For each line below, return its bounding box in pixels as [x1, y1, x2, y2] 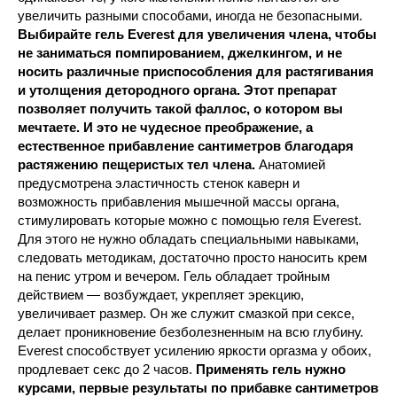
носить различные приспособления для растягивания [18, 64, 374, 79]
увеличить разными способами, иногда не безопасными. [18, 8, 362, 23]
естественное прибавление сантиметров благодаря [18, 138, 354, 153]
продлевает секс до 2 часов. [18, 362, 196, 377]
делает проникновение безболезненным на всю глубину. [18, 324, 363, 339]
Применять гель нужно [196, 362, 346, 377]
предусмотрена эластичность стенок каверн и [18, 175, 300, 191]
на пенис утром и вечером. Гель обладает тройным [18, 269, 330, 284]
